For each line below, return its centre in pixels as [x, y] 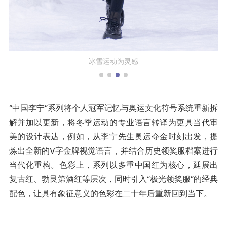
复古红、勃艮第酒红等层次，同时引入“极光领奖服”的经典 [113, 179]
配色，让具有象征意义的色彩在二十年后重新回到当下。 [110, 193]
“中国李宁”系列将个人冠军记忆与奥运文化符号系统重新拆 [113, 108]
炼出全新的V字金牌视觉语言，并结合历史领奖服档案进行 [113, 150]
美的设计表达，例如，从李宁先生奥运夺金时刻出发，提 [113, 136]
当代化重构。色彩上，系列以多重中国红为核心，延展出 [113, 165]
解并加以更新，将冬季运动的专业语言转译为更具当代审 [113, 122]
